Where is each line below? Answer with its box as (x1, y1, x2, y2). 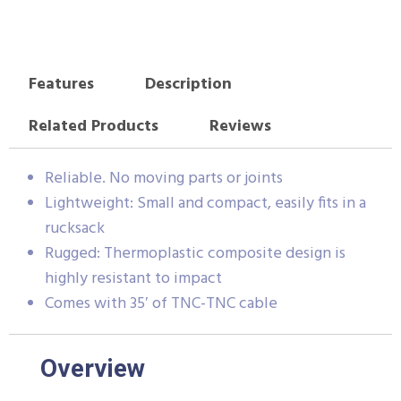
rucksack (45, 215, 105, 242)
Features (28, 72, 94, 98)
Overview (40, 353, 145, 383)
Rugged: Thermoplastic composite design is (45, 240, 346, 267)
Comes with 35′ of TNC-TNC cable (45, 290, 277, 317)
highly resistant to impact (45, 265, 222, 292)
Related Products (28, 114, 158, 141)
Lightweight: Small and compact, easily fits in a (45, 190, 366, 217)
